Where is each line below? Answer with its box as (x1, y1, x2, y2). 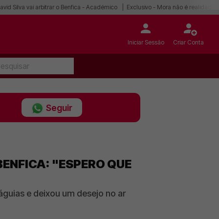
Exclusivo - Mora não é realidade (127, 3, 215, 11)
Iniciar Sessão (127, 39, 164, 46)
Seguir (46, 102, 72, 113)
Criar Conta (173, 39, 204, 46)
